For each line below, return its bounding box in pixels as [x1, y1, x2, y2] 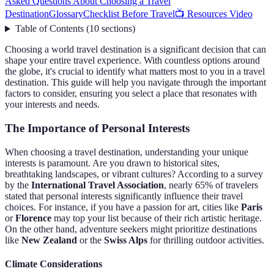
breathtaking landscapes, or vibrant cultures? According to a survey [5, 168, 263, 179]
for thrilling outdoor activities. [147, 234, 264, 245]
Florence [15, 212, 51, 223]
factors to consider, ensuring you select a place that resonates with [5, 88, 257, 99]
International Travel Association [31, 179, 164, 190]
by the [5, 179, 31, 190]
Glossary [49, 9, 83, 20]
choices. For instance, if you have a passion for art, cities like [5, 201, 241, 212]
